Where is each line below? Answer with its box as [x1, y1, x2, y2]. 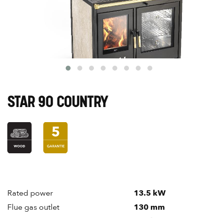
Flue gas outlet [7, 201, 59, 213]
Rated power [7, 187, 53, 199]
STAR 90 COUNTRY [7, 93, 108, 111]
